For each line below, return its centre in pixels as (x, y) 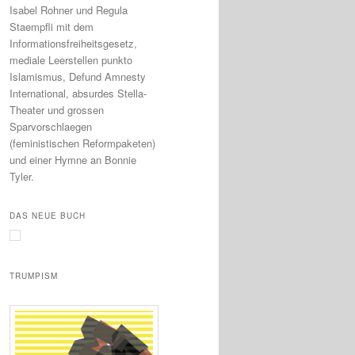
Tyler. (22, 176)
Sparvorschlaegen (51, 126)
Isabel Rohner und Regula (69, 10)
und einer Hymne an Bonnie (73, 159)
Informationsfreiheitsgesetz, (73, 43)
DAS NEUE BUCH (48, 215)
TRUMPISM (34, 276)
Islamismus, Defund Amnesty (78, 76)
